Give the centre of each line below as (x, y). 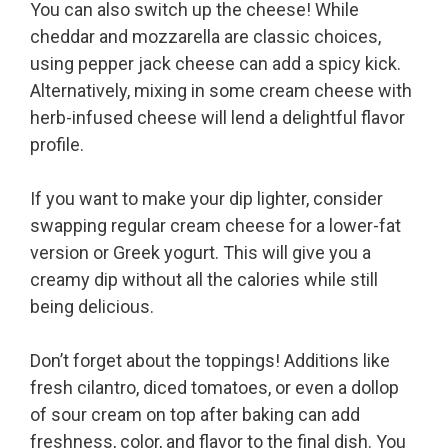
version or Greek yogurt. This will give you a (200, 253)
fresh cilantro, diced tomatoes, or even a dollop (214, 388)
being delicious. (92, 307)
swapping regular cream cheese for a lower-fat (215, 226)
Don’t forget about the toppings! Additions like (210, 361)
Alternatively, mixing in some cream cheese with (221, 91)
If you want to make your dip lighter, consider (206, 199)
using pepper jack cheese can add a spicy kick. (215, 64)
